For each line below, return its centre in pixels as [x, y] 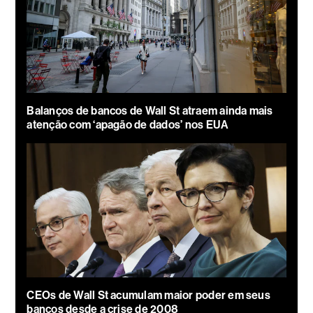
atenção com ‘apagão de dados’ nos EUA [128, 124]
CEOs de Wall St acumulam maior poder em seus [148, 295]
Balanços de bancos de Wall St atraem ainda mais [150, 110]
